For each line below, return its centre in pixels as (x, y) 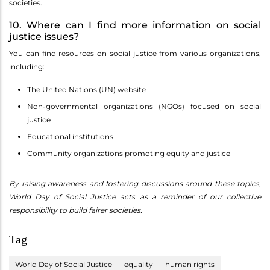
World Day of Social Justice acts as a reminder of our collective (135, 197)
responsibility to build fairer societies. (76, 210)
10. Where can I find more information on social (135, 25)
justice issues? (44, 37)
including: (27, 67)
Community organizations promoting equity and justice (129, 154)
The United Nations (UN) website (86, 90)
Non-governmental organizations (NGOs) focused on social (144, 107)
